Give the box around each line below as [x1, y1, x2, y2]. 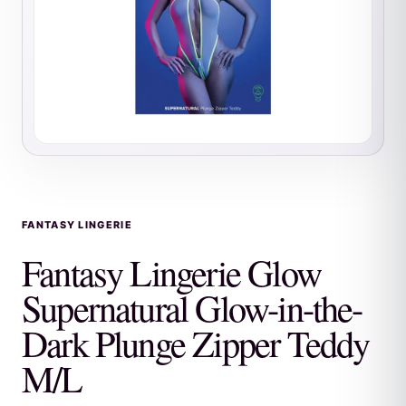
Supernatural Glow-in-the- [22, 283, 362, 333]
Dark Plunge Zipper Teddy [22, 318, 370, 368]
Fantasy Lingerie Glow [22, 247, 321, 297]
